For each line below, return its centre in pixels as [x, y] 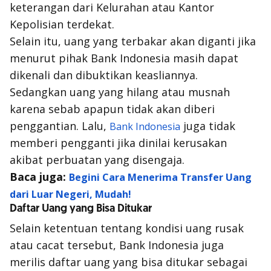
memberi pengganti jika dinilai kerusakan [118, 143]
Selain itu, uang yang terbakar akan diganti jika [133, 41]
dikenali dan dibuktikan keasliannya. [104, 75]
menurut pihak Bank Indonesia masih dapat [124, 58]
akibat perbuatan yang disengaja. [97, 160]
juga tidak [208, 126]
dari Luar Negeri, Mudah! [70, 194]
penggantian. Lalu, [60, 126]
